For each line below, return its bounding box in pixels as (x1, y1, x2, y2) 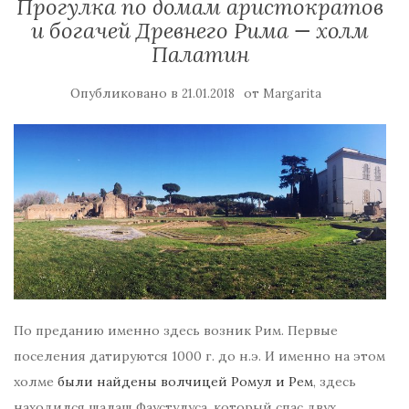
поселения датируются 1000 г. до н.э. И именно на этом (14, 348, 385, 364)
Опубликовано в (69, 84, 182, 101)
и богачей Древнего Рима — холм (31, 16, 369, 45)
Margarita (262, 85, 321, 101)
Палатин (151, 39, 249, 68)
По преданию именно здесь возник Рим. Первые (14, 322, 338, 339)
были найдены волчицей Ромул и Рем (58, 373, 313, 390)
